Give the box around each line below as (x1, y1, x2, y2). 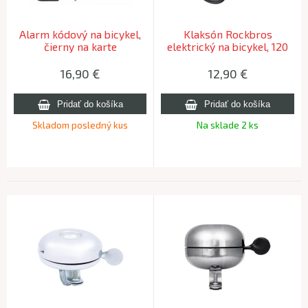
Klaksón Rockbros (183, 27, 272, 41)
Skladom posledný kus (32, 120, 128, 131)
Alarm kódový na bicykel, (19, 27, 141, 41)
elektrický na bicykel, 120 (167, 40, 288, 53)
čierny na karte (43, 40, 117, 53)
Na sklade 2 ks (197, 120, 258, 131)
